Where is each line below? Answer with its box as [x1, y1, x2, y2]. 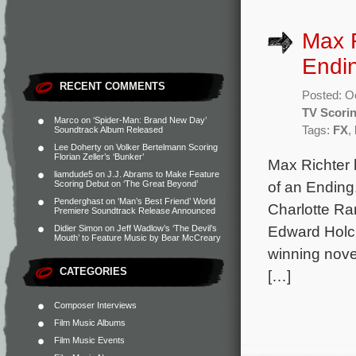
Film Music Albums [54, 318, 126, 327]
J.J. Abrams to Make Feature [107, 169, 219, 179]
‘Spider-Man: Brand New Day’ [93, 115, 207, 125]
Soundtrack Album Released [54, 125, 163, 134]
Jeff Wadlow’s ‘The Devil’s [117, 223, 217, 233]
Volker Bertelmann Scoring [116, 142, 218, 152]
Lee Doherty [54, 142, 102, 152]
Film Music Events [54, 335, 125, 345]
